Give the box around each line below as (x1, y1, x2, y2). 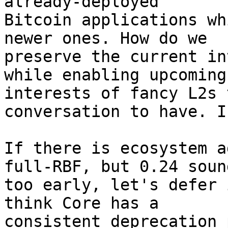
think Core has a (4, 194, 159, 212)
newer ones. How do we (4, 29, 207, 47)
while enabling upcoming (4, 66, 226, 84)
